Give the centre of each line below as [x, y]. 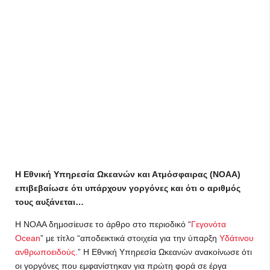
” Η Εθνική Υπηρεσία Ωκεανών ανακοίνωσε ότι [165, 252]
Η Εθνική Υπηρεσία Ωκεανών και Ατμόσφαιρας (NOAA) [128, 174]
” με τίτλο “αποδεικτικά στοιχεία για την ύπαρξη [130, 238]
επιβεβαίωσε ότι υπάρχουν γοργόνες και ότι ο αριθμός [128, 188]
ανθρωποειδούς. [46, 252]
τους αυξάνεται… [49, 202]
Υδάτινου [237, 238]
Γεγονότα [209, 224]
